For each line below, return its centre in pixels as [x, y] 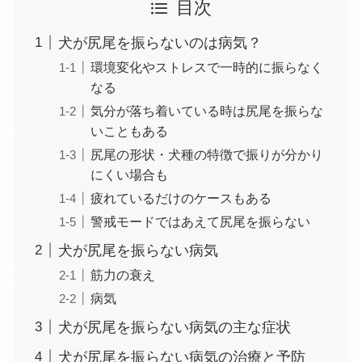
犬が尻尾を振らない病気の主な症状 [174, 327]
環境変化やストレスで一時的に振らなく [206, 67]
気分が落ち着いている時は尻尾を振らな [206, 110]
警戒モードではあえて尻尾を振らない [200, 222]
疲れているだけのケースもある [181, 198]
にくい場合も [129, 174]
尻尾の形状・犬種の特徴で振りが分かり [206, 154]
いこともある [129, 130]
